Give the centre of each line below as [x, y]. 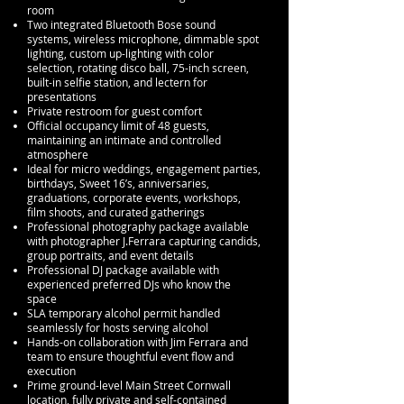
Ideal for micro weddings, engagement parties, [144, 169]
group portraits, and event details [110, 255]
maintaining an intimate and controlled [124, 140]
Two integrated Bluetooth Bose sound [121, 24]
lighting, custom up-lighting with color [120, 53]
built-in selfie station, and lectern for [117, 82]
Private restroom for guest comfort [115, 111]
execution [51, 371]
